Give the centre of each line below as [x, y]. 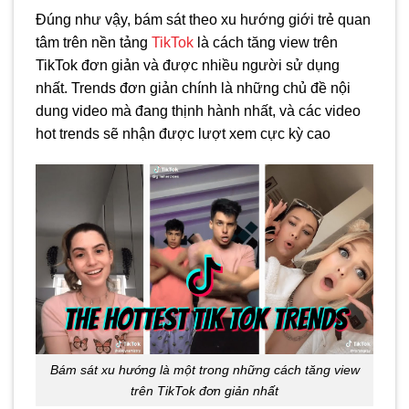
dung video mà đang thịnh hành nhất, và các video [198, 111]
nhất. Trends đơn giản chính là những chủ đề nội [193, 89]
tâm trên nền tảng [94, 43]
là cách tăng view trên [266, 43]
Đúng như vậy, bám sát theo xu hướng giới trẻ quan [203, 20]
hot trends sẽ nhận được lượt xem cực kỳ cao [183, 134]
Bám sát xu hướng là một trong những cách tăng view [204, 369]
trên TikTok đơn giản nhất [204, 390]
